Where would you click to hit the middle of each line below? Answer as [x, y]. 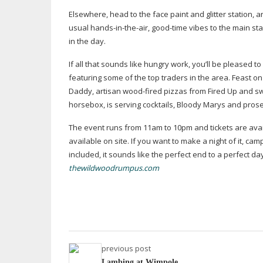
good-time [169, 28]
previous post [126, 248]
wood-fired [142, 91]
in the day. [87, 41]
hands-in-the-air [119, 28]
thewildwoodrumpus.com [114, 168]
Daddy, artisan [96, 91]
